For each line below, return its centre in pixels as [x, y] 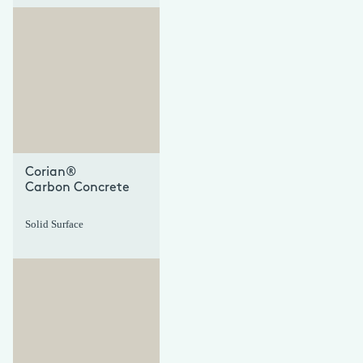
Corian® [51, 173]
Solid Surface [54, 224]
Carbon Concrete [77, 188]
